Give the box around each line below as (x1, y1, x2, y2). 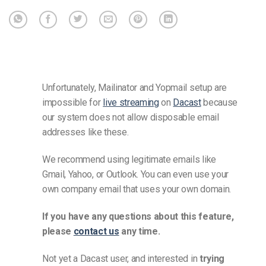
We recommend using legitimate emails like (42, 154, 216, 166)
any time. (119, 225, 160, 237)
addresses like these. (42, 126, 129, 138)
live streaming (103, 97, 159, 109)
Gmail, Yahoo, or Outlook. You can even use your (42, 169, 229, 180)
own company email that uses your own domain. (42, 183, 231, 195)
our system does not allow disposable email (42, 112, 219, 123)
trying (199, 252, 224, 264)
